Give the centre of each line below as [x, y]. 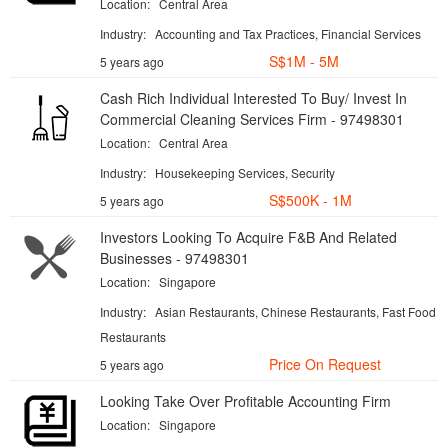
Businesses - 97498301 [174, 258]
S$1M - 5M [304, 61]
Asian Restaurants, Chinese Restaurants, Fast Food [295, 311]
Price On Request [325, 364]
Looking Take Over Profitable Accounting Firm [245, 401]
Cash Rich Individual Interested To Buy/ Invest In [253, 98]
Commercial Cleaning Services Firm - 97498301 [252, 119]
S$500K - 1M [310, 200]
